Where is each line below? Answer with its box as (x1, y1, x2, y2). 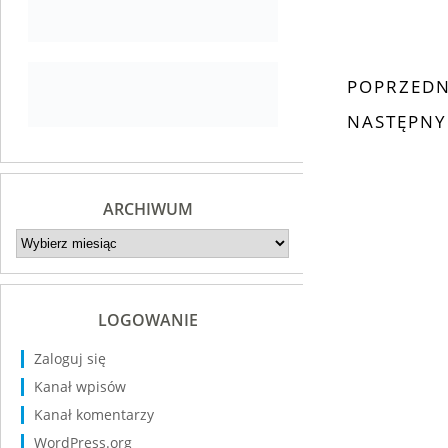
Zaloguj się (34, 349, 106, 368)
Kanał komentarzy (34, 405, 154, 424)
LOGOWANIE (97, 309, 198, 331)
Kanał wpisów (34, 377, 126, 396)
